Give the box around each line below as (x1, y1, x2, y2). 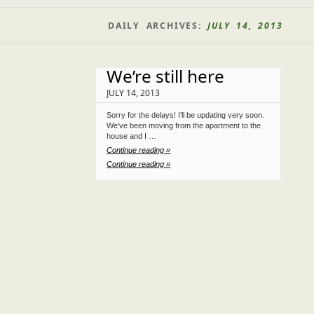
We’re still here (107, 64, 225, 88)
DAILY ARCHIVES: (107, 20, 208, 32)
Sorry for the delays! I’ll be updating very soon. (107, 111, 265, 119)
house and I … (107, 132, 157, 140)
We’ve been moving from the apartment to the (107, 121, 261, 130)
